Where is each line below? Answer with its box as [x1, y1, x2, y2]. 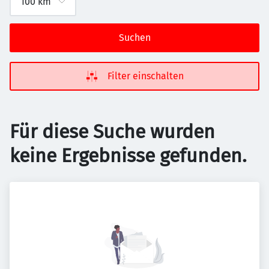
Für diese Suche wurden [10, 120, 215, 143]
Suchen [118, 32, 151, 43]
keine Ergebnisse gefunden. [10, 144, 247, 167]
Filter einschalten [107, 70, 184, 82]
